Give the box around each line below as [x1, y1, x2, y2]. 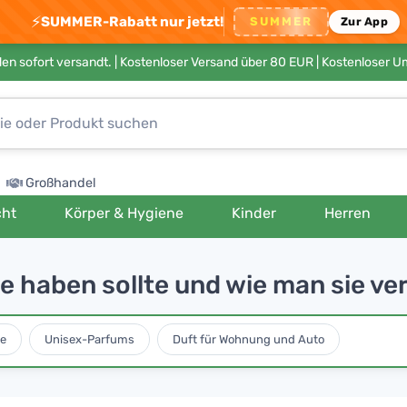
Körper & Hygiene [64, 204, 184, 222]
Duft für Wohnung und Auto [172, 332, 324, 346]
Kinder [232, 204, 277, 222]
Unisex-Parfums [44, 332, 134, 346]
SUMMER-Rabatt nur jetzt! [41, 13, 224, 30]
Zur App [341, 15, 388, 28]
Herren [324, 204, 372, 222]
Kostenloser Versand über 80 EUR [120, 55, 313, 70]
